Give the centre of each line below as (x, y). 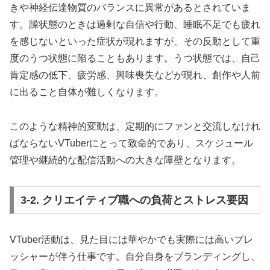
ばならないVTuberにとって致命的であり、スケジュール (131, 143)
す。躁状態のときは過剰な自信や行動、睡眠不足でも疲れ (135, 25)
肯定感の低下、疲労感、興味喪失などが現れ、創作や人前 (135, 75)
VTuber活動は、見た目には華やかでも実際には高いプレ (131, 239)
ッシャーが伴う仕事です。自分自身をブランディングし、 (135, 256)
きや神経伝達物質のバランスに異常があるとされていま (130, 8)
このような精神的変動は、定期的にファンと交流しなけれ (135, 127)
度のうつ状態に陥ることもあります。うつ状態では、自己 (135, 58)
